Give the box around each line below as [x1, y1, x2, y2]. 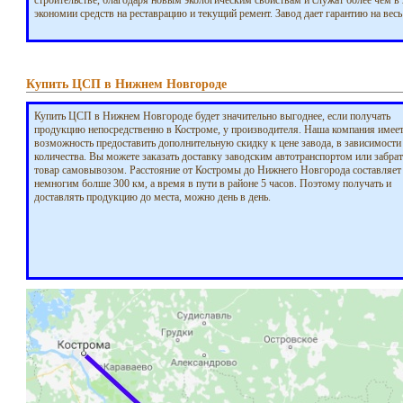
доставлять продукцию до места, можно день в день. [33, 191, 271, 203]
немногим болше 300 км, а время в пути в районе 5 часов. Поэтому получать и [33, 177, 391, 190]
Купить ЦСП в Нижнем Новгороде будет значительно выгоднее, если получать [33, 110, 390, 122]
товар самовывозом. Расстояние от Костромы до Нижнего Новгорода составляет [33, 164, 401, 176]
